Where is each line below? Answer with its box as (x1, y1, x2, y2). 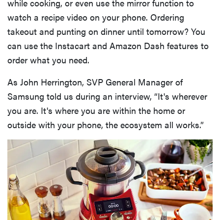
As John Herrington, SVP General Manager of (7, 75, 183, 88)
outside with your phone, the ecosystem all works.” (7, 118, 204, 131)
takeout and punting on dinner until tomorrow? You (7, 25, 205, 37)
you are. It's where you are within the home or (7, 104, 185, 116)
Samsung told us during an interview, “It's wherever (7, 89, 207, 102)
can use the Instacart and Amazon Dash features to (7, 39, 209, 52)
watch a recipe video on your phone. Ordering (7, 10, 184, 23)
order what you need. (7, 53, 89, 66)
